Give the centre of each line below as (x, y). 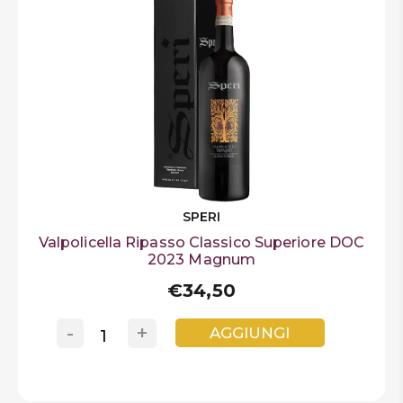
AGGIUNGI (250, 333)
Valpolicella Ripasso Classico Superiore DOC (201, 242)
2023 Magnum (201, 259)
